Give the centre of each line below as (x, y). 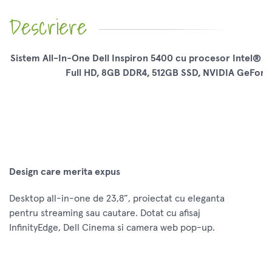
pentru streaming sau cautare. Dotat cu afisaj (105, 213)
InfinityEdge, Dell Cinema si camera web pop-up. (112, 228)
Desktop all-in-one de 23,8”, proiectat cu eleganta (117, 199)
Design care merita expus (65, 172)
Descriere (48, 27)
